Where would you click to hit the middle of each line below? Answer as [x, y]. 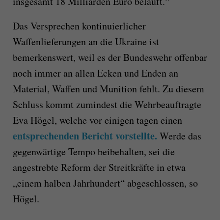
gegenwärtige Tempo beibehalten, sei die [94, 152]
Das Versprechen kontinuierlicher [79, 26]
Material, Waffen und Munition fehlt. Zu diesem [108, 89]
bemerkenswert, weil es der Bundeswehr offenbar [110, 57]
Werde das [180, 136]
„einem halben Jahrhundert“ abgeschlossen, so [105, 183]
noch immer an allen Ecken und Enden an [95, 73]
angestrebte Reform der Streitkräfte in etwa [99, 167]
